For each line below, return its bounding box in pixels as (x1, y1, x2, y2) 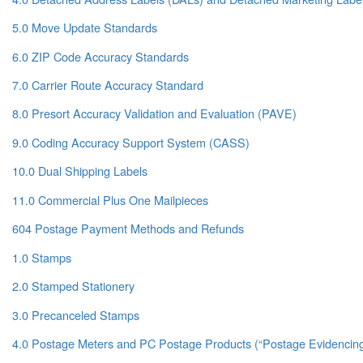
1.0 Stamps (12, 248, 71, 266)
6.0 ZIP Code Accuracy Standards (12, 47, 189, 65)
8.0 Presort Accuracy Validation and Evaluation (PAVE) (12, 105, 297, 122)
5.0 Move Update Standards (12, 19, 157, 36)
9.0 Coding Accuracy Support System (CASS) (12, 133, 250, 151)
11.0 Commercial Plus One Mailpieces (12, 190, 208, 208)
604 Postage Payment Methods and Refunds (12, 220, 244, 237)
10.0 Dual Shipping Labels (12, 162, 147, 180)
